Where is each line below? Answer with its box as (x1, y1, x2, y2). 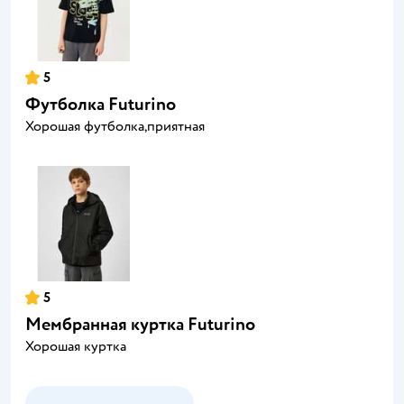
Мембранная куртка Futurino (25, 312, 255, 335)
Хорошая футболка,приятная (25, 116, 205, 135)
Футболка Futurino (25, 92, 176, 115)
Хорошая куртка (25, 336, 126, 355)
